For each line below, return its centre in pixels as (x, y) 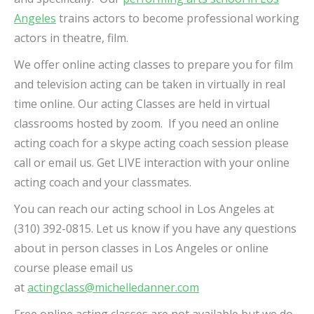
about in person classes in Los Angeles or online (141, 248)
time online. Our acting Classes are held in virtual (142, 104)
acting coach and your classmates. (104, 183)
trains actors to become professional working (178, 19)
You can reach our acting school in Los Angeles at (144, 209)
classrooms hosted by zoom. (91, 124)
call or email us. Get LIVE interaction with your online (152, 163)
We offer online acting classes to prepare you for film (153, 65)
